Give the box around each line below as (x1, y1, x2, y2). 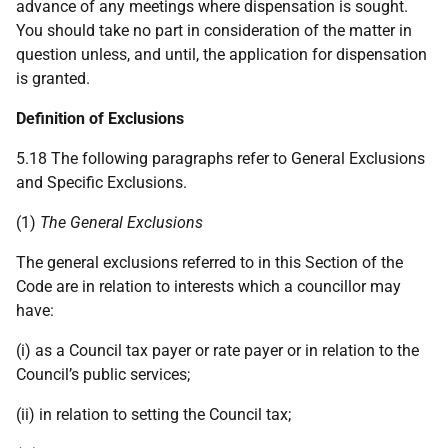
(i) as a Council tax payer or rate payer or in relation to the (16, 341, 419, 360)
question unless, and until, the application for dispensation (16, 45, 427, 64)
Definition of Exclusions (16, 109, 184, 128)
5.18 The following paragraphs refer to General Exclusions (16, 149, 425, 168)
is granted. (16, 69, 90, 88)
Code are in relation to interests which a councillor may (16, 277, 401, 296)
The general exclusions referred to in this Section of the (16, 253, 403, 272)
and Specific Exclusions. (16, 173, 187, 192)
